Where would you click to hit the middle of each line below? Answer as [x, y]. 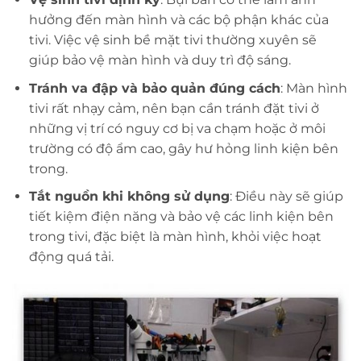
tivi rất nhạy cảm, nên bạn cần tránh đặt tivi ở [174, 108]
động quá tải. [71, 257]
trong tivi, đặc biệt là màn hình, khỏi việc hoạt [175, 237]
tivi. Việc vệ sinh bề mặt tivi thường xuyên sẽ [172, 40]
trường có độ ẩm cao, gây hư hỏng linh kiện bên [183, 148]
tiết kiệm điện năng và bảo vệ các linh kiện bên [181, 217]
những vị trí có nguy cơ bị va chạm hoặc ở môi [177, 128]
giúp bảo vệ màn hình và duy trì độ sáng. [160, 60]
